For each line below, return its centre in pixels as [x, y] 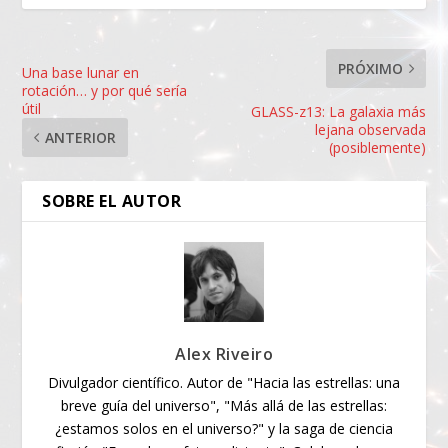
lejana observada [370, 130]
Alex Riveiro [224, 354]
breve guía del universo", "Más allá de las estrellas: [224, 406]
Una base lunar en [81, 73]
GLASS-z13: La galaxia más [338, 112]
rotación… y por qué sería [105, 91]
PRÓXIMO [370, 69]
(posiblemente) [377, 148]
